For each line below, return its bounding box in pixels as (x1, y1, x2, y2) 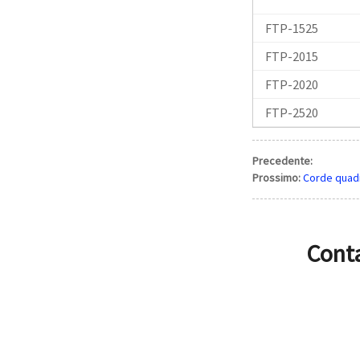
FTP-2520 (264, 104, 318, 121)
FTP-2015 (264, 47, 318, 64)
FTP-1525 (264, 19, 318, 36)
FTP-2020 (264, 76, 318, 92)
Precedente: (252, 153, 313, 168)
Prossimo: (252, 170, 301, 185)
